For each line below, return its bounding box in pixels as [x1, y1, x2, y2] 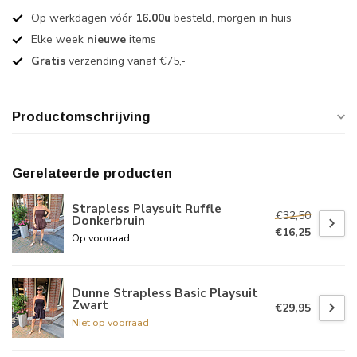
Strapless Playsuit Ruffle [72, 199, 222, 217]
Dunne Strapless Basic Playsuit [72, 284, 258, 301]
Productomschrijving [12, 109, 151, 125]
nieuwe [87, 32, 126, 48]
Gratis [31, 53, 65, 69]
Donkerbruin [72, 211, 145, 229]
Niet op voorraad [72, 315, 149, 329]
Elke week [31, 32, 87, 48]
